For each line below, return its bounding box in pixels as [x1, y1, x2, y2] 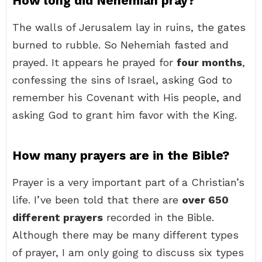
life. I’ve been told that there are [12, 194, 182, 206]
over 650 [182, 194, 229, 206]
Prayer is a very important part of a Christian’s [12, 176, 244, 188]
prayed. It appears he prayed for [12, 56, 177, 68]
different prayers [12, 211, 103, 223]
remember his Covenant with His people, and [12, 91, 242, 104]
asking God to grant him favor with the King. [12, 109, 237, 121]
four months [177, 56, 242, 68]
